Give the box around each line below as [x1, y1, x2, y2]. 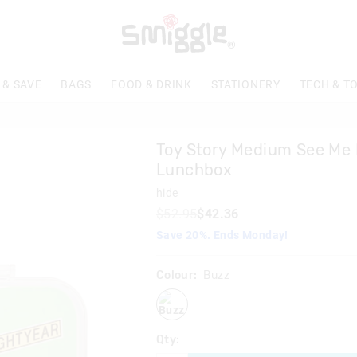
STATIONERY [210, 78, 280, 91]
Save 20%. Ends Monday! [156, 229, 288, 241]
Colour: [156, 269, 198, 282]
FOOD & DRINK [111, 78, 192, 91]
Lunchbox [156, 160, 233, 179]
